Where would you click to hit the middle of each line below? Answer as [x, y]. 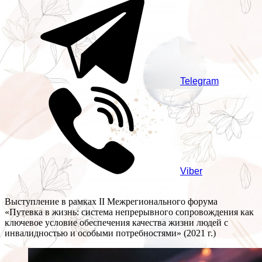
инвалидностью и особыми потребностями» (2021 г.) [110, 233]
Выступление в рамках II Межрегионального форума [111, 202]
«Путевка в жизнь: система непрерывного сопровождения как [129, 212]
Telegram [199, 81]
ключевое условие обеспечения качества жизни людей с [116, 223]
